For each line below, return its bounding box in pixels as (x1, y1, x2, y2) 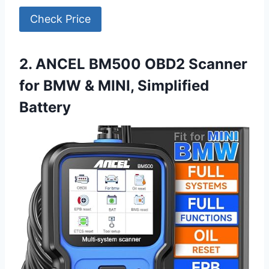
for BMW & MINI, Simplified (19, 77, 209, 95)
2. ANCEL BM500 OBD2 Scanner (19, 55, 247, 73)
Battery (19, 98, 71, 116)
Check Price (30, 13, 91, 26)
